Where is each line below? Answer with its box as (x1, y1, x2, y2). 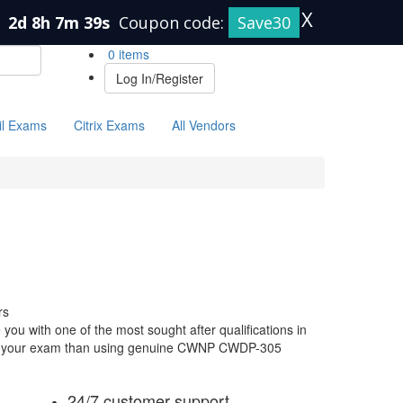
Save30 (237, 12, 291, 33)
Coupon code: (119, 12, 228, 33)
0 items (104, 45, 149, 63)
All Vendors (172, 116, 236, 134)
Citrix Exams (74, 116, 145, 134)
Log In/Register (116, 69, 203, 87)
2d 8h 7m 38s (8, 12, 114, 33)
